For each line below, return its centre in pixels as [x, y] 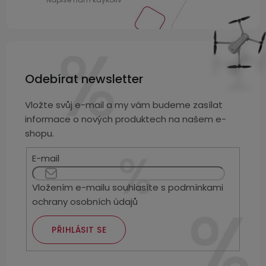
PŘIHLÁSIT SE [79, 229]
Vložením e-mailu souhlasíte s [100, 187]
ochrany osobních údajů [85, 201]
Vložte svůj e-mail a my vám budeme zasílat [124, 105]
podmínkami [196, 187]
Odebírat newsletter [84, 79]
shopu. [39, 134]
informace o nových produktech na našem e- [126, 119]
